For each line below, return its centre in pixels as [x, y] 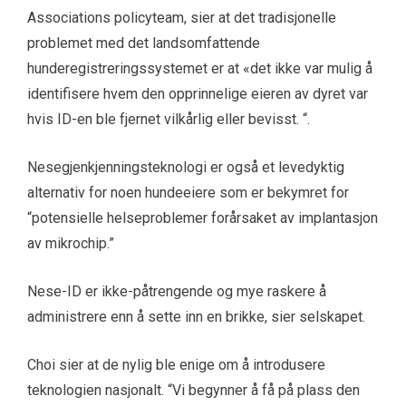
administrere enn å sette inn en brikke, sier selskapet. [196, 317]
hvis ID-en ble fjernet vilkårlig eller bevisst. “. [169, 120]
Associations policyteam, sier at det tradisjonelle [182, 18]
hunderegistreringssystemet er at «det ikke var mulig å [200, 69]
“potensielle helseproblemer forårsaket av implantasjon [203, 218]
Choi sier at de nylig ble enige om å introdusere [176, 365]
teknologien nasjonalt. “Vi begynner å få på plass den [193, 391]
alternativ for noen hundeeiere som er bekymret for [188, 193]
